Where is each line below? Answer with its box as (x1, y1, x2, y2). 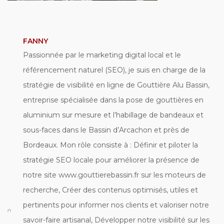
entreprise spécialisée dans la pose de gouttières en (23, 95, 203, 104)
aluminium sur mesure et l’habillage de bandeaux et (23, 110, 203, 119)
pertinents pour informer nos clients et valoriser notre (23, 200, 209, 209)
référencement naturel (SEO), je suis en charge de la (23, 65, 205, 74)
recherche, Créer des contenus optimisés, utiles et (23, 185, 198, 194)
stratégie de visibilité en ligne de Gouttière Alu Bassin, (23, 80, 209, 89)
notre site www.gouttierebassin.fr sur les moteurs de (23, 170, 206, 179)
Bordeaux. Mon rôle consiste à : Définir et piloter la (23, 140, 198, 149)
